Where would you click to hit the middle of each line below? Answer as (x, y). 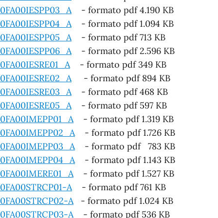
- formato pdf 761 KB (119, 187)
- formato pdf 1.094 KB (123, 23)
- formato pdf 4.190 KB (123, 10)
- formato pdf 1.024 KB (123, 200)
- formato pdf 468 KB (120, 91)
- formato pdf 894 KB (121, 78)
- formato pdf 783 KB (125, 146)
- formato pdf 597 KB (119, 105)
